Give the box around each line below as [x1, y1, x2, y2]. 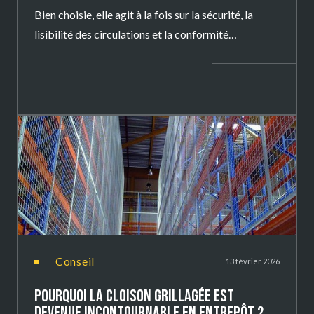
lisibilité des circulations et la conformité [34, 27, 228, 41]
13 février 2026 [226, 257, 280, 266]
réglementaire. [34, 47, 104, 61]
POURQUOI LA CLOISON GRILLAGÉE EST [34, 286, 234, 307]
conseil [63, 254, 95, 268]
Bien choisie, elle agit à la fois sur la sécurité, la [34, 8, 253, 22]
